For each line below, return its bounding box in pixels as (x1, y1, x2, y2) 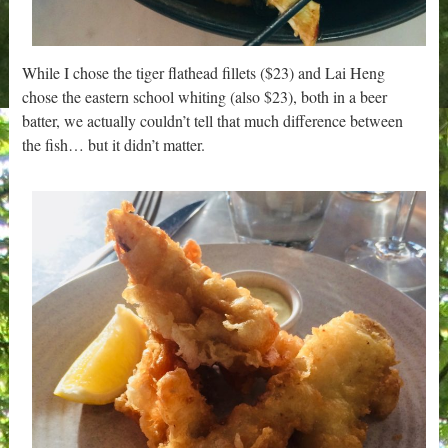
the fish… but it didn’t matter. (22, 133, 206, 155)
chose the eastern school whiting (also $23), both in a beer (22, 85, 388, 107)
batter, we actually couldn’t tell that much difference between (22, 109, 404, 131)
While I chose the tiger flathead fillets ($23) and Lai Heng (22, 61, 386, 83)
